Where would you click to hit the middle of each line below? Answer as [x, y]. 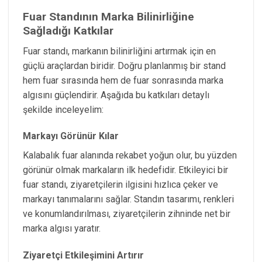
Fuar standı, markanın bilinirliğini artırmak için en [119, 51]
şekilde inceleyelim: [63, 109]
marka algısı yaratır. [62, 229]
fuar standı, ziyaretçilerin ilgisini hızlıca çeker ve [120, 185]
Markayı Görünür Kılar [71, 136]
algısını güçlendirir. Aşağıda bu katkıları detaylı [116, 95]
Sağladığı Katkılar [68, 31]
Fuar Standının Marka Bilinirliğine [108, 17]
